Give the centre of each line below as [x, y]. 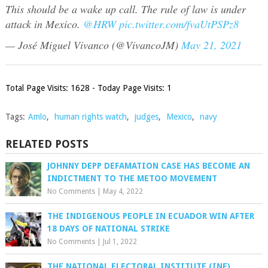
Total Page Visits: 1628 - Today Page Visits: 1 [88, 88]
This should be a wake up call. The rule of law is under [125, 9]
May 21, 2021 [211, 45]
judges [146, 117]
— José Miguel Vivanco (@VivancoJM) [93, 45]
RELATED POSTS [47, 144]
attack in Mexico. [44, 24]
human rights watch [90, 117]
